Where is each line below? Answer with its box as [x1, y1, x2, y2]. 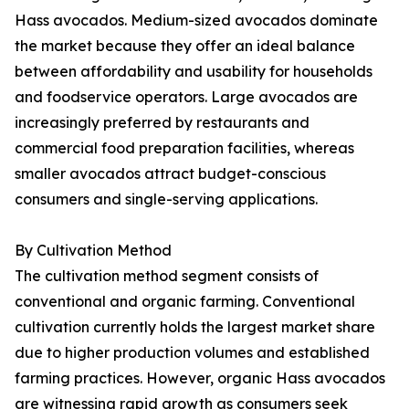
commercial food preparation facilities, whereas [15, 139, 354, 158]
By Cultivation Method [15, 241, 172, 260]
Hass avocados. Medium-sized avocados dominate [15, 11, 378, 30]
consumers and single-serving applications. [15, 190, 318, 209]
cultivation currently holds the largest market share [15, 318, 375, 337]
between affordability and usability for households [15, 62, 372, 81]
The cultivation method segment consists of [15, 267, 319, 286]
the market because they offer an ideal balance [15, 37, 355, 56]
